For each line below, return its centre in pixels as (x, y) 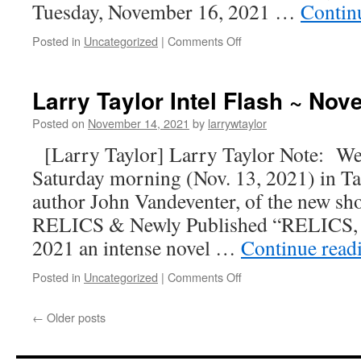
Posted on (58, 123)
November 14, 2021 (139, 123)
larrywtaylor (237, 123)
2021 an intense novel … (137, 247)
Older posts (75, 317)
